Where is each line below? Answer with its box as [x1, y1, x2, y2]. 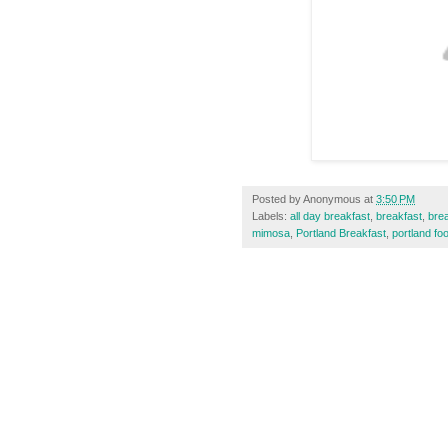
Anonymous [303, 193, 361, 206]
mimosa [252, 227, 290, 240]
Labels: [252, 210, 290, 223]
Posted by [252, 193, 303, 206]
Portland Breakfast [296, 227, 386, 240]
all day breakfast [290, 210, 370, 223]
